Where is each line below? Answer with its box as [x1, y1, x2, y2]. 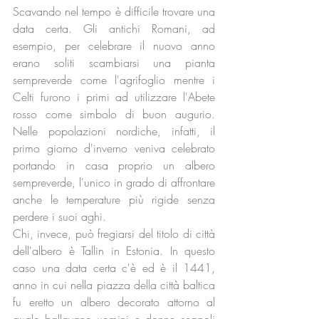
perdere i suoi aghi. [13, 209, 106, 224]
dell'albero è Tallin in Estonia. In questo [13, 243, 215, 258]
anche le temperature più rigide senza [13, 192, 215, 207]
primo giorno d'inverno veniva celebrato [13, 140, 215, 156]
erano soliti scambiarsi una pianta [13, 55, 215, 70]
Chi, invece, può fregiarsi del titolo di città [13, 226, 215, 241]
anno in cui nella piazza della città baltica [13, 277, 215, 293]
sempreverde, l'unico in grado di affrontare [13, 174, 215, 190]
